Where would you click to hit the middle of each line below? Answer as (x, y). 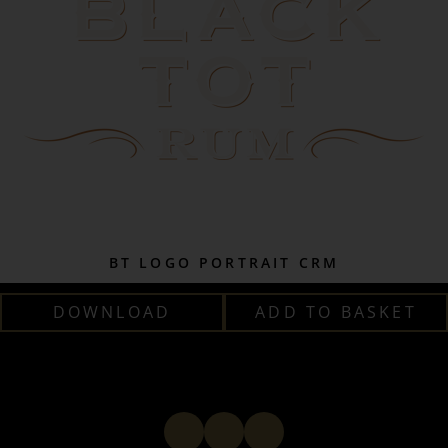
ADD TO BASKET (336, 312)
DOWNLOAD (112, 312)
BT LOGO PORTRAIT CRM (224, 262)
